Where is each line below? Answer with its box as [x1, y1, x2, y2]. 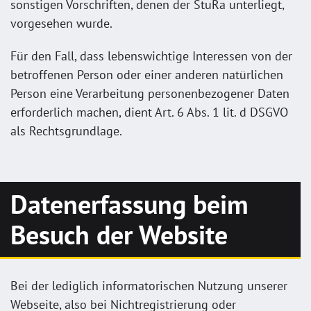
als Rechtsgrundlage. [10, 122, 122, 139]
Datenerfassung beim [10, 187, 249, 221]
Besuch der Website [10, 217, 228, 251]
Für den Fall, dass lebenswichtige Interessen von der [10, 47, 292, 64]
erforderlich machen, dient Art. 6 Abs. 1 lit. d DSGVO [10, 103, 288, 120]
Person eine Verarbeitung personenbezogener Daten [10, 85, 289, 101]
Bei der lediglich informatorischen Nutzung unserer [10, 277, 287, 294]
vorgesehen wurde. [10, 15, 112, 31]
